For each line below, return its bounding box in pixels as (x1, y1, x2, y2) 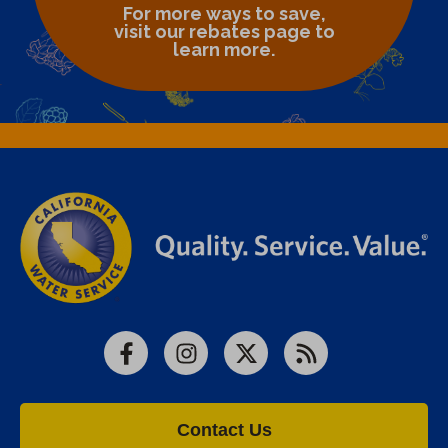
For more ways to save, (122, 2, 326, 24)
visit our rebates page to (113, 20, 335, 42)
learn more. (173, 38, 275, 60)
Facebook (124, 356, 196, 374)
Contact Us (176, 420, 272, 441)
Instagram (184, 356, 255, 374)
